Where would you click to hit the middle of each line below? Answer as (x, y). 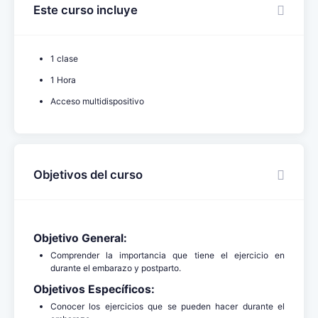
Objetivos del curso (88, 174)
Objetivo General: (80, 238)
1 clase (64, 58)
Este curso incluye (86, 10)
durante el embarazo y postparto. (117, 268)
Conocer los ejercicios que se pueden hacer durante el (168, 306)
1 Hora (63, 79)
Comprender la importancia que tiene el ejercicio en (168, 255)
